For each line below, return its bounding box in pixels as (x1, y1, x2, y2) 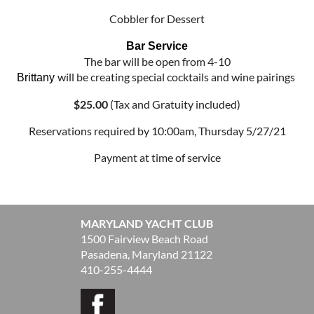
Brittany (17, 71, 57, 83)
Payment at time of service (93, 150, 221, 164)
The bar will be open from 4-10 (83, 54, 231, 68)
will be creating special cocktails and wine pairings (57, 69, 297, 83)
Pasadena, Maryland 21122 (81, 247, 212, 261)
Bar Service (126, 39, 188, 52)
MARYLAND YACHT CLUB (81, 216, 213, 230)
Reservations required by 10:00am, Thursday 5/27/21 (28, 123, 286, 137)
